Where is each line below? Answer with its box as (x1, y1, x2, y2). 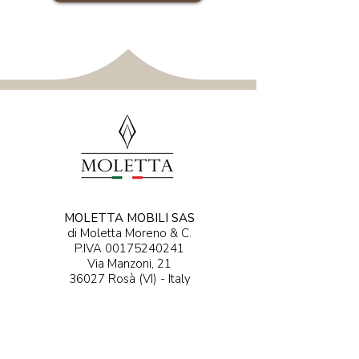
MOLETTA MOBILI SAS (64, 210, 195, 226)
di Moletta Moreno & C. (67, 225, 192, 241)
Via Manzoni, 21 (87, 256, 171, 272)
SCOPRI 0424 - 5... (83, 313, 179, 329)
